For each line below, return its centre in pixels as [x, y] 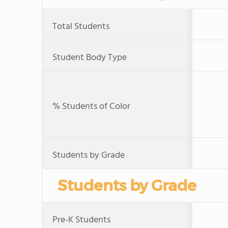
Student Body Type [90, 58]
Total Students [81, 27]
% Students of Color [91, 107]
